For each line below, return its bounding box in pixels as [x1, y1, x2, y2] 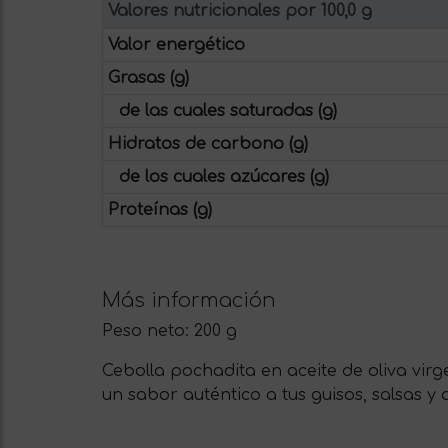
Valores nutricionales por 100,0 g [107, 2, 372, 21]
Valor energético [107, 36, 245, 55]
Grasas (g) [107, 69, 189, 88]
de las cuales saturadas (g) [119, 102, 337, 121]
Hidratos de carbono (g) [107, 135, 308, 154]
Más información [102, 289, 276, 313]
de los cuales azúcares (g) [119, 168, 329, 187]
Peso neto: [102, 322, 194, 341]
